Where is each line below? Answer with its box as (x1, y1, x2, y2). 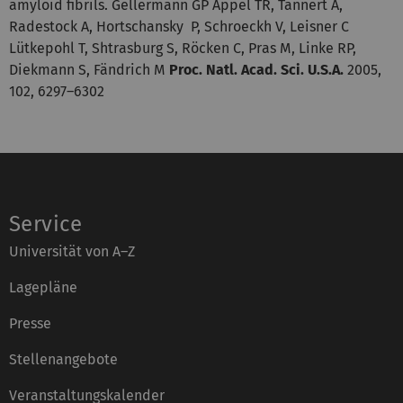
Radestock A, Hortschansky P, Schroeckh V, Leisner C (9, 17, 349, 35)
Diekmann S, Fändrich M (9, 60, 169, 78)
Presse (9, 314, 51, 332)
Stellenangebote (9, 350, 118, 368)
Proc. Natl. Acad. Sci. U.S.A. (169, 60, 344, 78)
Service (9, 210, 83, 237)
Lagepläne (9, 278, 77, 296)
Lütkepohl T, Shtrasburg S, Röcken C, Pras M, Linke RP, (9, 39, 356, 57)
